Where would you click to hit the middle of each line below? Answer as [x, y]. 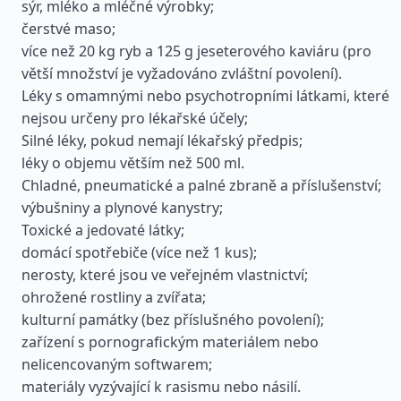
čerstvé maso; [68, 29]
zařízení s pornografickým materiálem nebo [170, 342]
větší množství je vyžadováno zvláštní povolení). [182, 73]
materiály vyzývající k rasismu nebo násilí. [161, 387]
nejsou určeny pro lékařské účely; [135, 118]
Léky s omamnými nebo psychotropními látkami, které [205, 96]
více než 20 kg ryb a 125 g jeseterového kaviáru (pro [196, 51]
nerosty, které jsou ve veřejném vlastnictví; [165, 275]
